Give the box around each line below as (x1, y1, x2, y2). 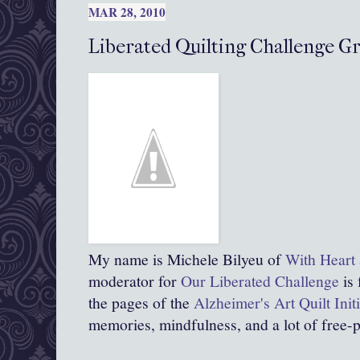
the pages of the (88, 292, 194, 314)
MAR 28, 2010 (88, 3, 166, 22)
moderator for (88, 270, 177, 292)
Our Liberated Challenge (177, 270, 339, 292)
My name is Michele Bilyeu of (88, 248, 285, 271)
